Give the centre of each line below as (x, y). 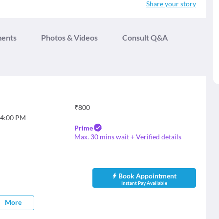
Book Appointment (148, 176)
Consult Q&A (145, 37)
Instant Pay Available (144, 183)
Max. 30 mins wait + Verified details (128, 137)
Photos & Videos (69, 37)
